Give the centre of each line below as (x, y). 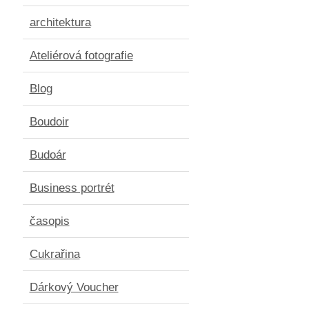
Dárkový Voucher (74, 287)
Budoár (48, 154)
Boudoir (49, 121)
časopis (49, 221)
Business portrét (72, 188)
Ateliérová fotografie (81, 55)
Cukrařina (54, 254)
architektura (60, 22)
